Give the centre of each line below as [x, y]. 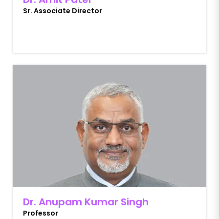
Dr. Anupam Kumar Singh [86, 202]
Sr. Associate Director [63, 11]
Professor [41, 213]
